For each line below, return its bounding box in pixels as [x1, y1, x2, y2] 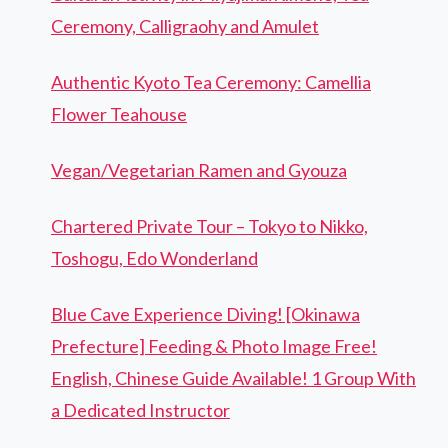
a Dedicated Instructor [51, 399, 230, 422]
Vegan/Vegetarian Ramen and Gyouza [51, 159, 347, 182]
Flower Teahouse [51, 103, 187, 126]
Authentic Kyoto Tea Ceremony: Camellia [51, 71, 371, 94]
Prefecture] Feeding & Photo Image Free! [51, 335, 377, 358]
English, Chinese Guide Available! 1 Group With [51, 367, 416, 390]
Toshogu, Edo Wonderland [51, 247, 258, 270]
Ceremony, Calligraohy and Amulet [51, 15, 319, 38]
